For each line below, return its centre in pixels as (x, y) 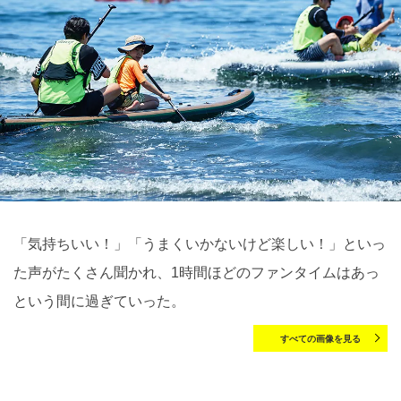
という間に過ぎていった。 (99, 301)
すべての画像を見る (320, 338)
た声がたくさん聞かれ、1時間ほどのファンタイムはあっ (196, 272)
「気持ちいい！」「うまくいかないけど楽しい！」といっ (200, 243)
